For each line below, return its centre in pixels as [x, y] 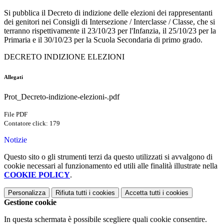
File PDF [16, 114]
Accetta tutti [143, 193]
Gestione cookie [30, 202]
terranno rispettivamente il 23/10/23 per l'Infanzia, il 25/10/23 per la [110, 31]
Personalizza [27, 193]
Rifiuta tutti [71, 193]
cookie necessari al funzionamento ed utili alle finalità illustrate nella [111, 166]
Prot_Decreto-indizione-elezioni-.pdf [62, 97]
